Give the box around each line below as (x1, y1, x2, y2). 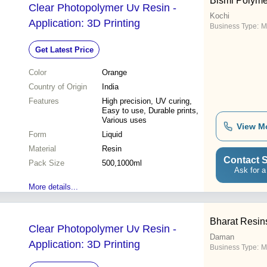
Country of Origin (29, 82, 87, 92)
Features (29, 97, 59, 106)
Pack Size (29, 159, 64, 168)
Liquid (102, 130, 122, 139)
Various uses (102, 116, 147, 125)
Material (29, 144, 56, 154)
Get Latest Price (35, 45, 94, 54)
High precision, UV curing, (102, 97, 192, 106)
